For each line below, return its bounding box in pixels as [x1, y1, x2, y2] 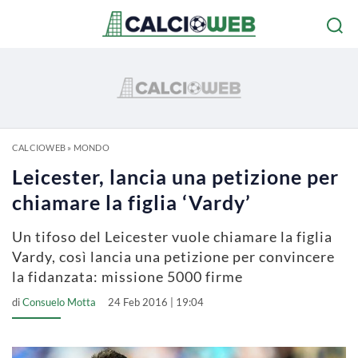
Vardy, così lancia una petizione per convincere [12, 248, 335, 265]
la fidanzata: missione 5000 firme [12, 268, 243, 285]
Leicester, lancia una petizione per [12, 165, 339, 189]
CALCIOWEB [12, 142, 66, 153]
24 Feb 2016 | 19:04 [108, 296, 204, 308]
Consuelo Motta [22, 296, 96, 308]
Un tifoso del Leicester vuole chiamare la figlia [12, 228, 332, 245]
